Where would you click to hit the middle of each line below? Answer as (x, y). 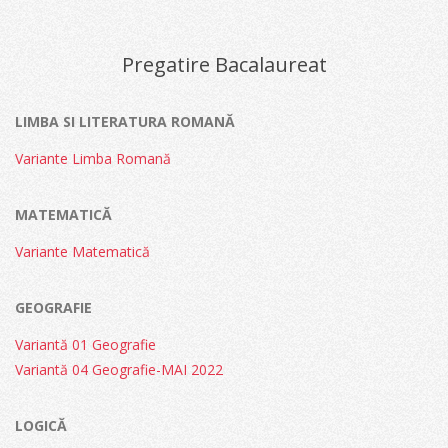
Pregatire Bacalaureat (224, 64)
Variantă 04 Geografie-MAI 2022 (119, 369)
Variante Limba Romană (93, 158)
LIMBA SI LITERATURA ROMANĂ (125, 121)
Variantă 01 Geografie (85, 344)
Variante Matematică (82, 251)
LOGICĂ (41, 425)
